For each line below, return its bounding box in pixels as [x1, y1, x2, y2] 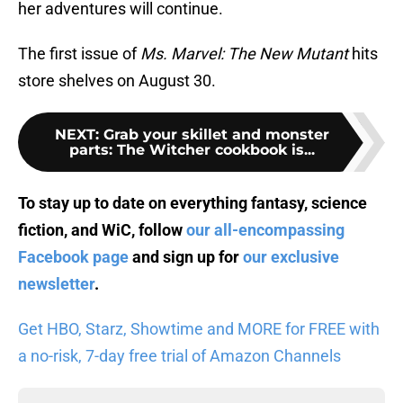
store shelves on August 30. [18, 71, 216, 91]
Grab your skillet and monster [103, 126, 329, 144]
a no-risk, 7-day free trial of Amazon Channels [18, 346, 341, 366]
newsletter [18, 274, 94, 294]
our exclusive [243, 247, 339, 267]
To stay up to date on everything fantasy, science [18, 193, 367, 213]
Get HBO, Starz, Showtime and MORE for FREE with [18, 319, 380, 339]
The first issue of [18, 44, 140, 64]
